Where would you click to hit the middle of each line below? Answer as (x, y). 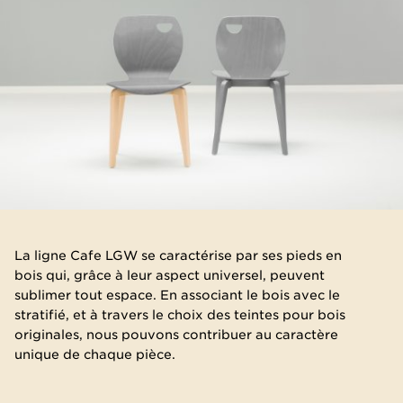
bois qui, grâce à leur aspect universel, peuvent (170, 275)
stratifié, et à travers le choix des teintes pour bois (180, 314)
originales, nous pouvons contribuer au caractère (176, 334)
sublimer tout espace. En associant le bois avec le (177, 295)
